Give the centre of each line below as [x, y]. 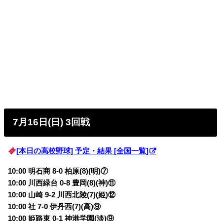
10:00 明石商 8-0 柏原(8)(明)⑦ [58, 171]
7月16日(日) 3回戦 [52, 122]
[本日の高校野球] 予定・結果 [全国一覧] [83, 151]
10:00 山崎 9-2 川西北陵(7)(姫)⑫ [62, 195]
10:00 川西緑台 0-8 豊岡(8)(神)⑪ [62, 183]
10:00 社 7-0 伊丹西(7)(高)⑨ [55, 206]
